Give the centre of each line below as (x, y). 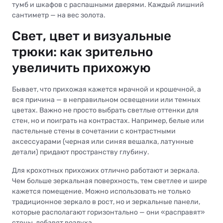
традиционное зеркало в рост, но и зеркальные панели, (106, 202)
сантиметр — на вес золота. (59, 15)
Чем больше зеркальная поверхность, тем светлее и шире (110, 181)
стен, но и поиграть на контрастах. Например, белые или (108, 121)
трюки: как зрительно (82, 52)
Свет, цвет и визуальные (92, 36)
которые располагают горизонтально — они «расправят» (109, 213)
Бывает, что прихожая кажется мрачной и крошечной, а (107, 90)
